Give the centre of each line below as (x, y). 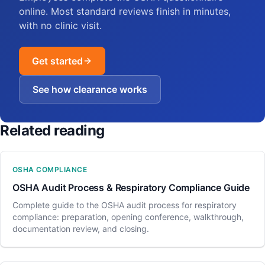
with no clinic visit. (60, 25)
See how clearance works (90, 89)
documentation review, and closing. (81, 228)
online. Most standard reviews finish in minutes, (125, 11)
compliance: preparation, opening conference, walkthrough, (128, 216)
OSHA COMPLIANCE (50, 169)
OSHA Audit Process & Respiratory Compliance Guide (131, 187)
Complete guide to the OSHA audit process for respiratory (125, 205)
